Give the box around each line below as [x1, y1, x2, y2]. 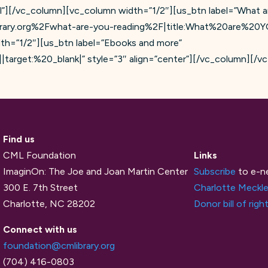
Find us [3, 133, 35, 145]
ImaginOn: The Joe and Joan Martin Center [3, 166, 188, 178]
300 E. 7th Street [3, 182, 78, 194]
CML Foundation [3, 150, 77, 162]
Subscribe [194, 166, 236, 178]
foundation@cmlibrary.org [3, 240, 115, 252]
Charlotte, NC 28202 [3, 198, 96, 210]
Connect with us [3, 224, 78, 236]
